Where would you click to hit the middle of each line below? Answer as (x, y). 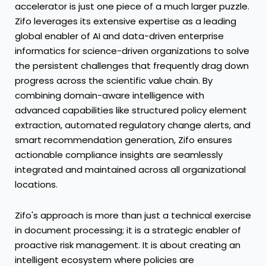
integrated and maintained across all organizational (130, 170)
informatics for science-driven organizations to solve (132, 51)
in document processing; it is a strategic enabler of (128, 230)
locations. (36, 185)
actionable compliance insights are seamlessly (119, 155)
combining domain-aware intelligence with (110, 96)
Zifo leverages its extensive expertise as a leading (126, 21)
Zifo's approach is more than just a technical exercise (133, 215)
